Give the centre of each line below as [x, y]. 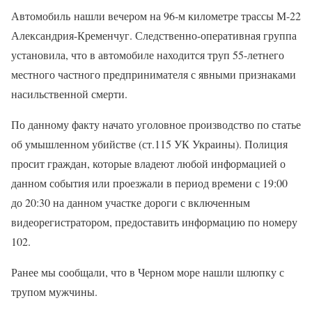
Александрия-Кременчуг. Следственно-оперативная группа [154, 36]
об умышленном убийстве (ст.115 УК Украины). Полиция [149, 144]
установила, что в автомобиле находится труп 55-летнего [148, 55]
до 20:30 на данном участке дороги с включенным [131, 203]
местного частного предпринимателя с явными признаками [154, 75]
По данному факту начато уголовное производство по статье [156, 125]
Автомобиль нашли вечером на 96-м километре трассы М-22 [156, 16]
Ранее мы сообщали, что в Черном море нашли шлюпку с [148, 272]
